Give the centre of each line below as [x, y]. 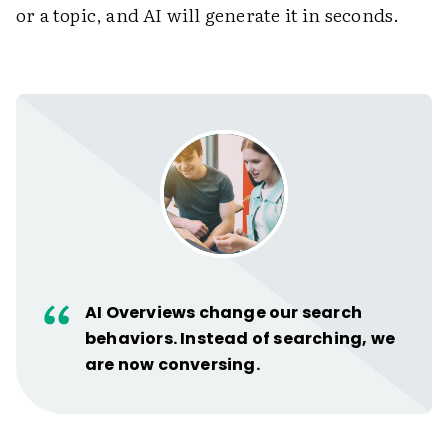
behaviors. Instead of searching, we [240, 339]
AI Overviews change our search [223, 313]
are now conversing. [172, 365]
